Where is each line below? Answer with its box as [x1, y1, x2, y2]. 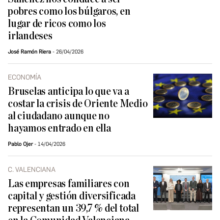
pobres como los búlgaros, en [8, 6, 131, 18]
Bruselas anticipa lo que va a [8, 86, 129, 98]
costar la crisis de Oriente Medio [8, 98, 148, 110]
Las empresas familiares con [8, 178, 130, 190]
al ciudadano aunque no [8, 110, 110, 122]
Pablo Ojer [8, 141, 33, 148]
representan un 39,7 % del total [8, 203, 139, 215]
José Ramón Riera [8, 49, 51, 55]
